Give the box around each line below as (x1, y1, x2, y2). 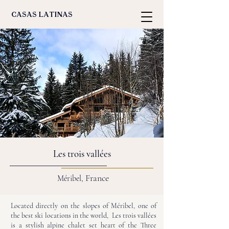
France (85, 172, 109, 184)
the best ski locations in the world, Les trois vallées (11, 211, 156, 220)
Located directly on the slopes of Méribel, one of (11, 201, 156, 210)
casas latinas (11, 12, 73, 18)
